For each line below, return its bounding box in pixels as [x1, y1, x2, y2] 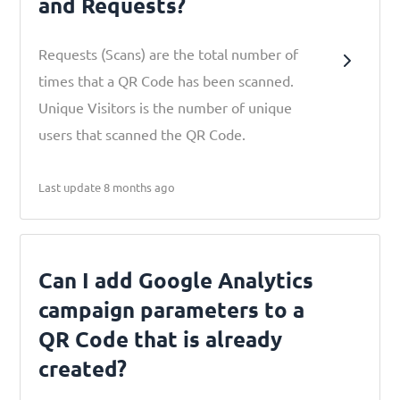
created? [38, 354, 128, 382]
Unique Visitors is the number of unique [38, 98, 293, 116]
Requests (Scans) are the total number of [38, 45, 299, 62]
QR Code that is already [38, 325, 283, 353]
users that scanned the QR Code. [38, 125, 246, 143]
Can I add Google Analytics [38, 266, 314, 294]
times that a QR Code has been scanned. [38, 71, 295, 89]
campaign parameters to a [38, 296, 305, 323]
